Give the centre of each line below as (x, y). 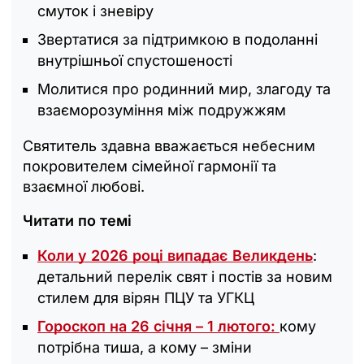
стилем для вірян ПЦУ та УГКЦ (146, 298)
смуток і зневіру (95, 11)
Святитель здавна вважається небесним (169, 146)
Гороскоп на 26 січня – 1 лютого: (158, 326)
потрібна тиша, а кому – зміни (145, 347)
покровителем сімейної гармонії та (149, 166)
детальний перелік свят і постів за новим (185, 277)
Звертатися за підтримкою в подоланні (178, 39)
